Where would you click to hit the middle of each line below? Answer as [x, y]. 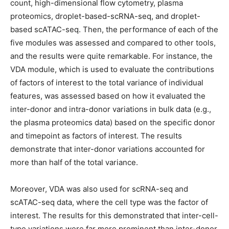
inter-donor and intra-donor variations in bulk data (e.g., [111, 109]
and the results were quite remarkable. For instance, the [111, 56]
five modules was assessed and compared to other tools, [113, 43]
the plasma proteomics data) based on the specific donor [113, 122]
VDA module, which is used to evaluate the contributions [112, 69]
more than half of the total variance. [75, 162]
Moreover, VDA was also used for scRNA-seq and [99, 189]
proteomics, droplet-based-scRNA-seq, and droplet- [105, 16]
